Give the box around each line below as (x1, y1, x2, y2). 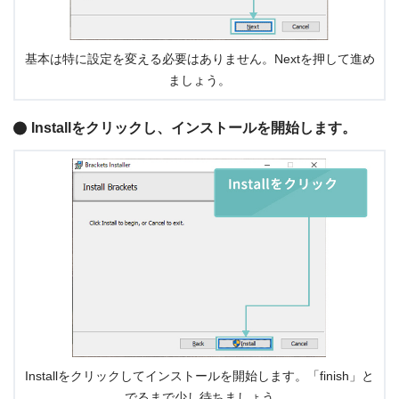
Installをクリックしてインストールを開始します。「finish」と (25, 370, 374, 384)
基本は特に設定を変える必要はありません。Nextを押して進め (24, 53, 375, 67)
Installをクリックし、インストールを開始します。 (31, 120, 356, 136)
